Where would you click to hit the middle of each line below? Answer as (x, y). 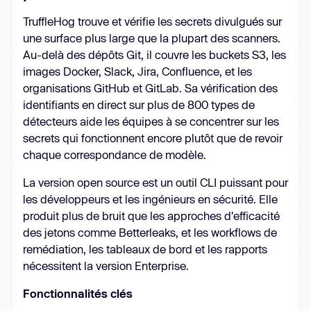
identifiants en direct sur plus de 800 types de (139, 104)
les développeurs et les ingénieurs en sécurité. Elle (150, 199)
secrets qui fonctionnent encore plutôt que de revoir (153, 137)
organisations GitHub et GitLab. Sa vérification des (150, 87)
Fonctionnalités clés (78, 293)
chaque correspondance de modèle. (115, 154)
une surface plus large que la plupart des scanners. (152, 37)
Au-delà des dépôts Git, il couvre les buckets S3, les (154, 54)
